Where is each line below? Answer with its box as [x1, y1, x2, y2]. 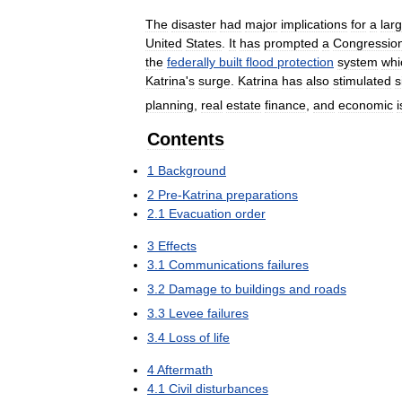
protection [277, 54, 334, 69]
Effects [158, 238, 197, 253]
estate [226, 97, 261, 112]
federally [167, 54, 215, 69]
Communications [169, 257, 264, 272]
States [186, 35, 222, 50]
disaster [171, 16, 216, 31]
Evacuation [169, 205, 232, 221]
